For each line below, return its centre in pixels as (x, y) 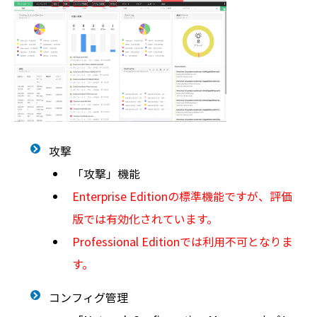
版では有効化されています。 (145, 219)
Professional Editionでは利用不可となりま (182, 241)
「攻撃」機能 (106, 173)
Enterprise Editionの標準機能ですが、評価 (182, 196)
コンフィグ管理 (88, 297)
